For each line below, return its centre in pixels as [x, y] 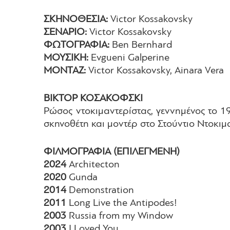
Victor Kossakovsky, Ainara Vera [155, 71]
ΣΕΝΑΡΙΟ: [65, 32]
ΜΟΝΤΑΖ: [65, 71]
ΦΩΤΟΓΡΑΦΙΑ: [77, 45]
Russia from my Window [121, 216]
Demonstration [102, 191]
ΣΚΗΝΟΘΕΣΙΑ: [76, 19]
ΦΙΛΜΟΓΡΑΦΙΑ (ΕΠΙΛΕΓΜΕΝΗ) [112, 152]
